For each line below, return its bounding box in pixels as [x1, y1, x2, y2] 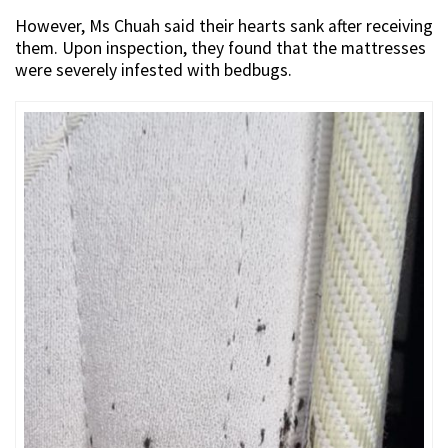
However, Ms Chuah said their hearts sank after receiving [15, 14, 433, 37]
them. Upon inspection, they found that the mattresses [15, 36, 426, 59]
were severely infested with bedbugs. [15, 58, 292, 81]
